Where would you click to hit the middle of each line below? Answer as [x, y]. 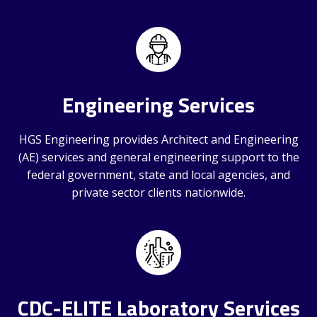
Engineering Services [158, 105]
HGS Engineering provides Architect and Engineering [158, 139]
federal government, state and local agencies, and [158, 175]
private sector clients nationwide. [158, 192]
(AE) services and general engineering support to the [158, 157]
